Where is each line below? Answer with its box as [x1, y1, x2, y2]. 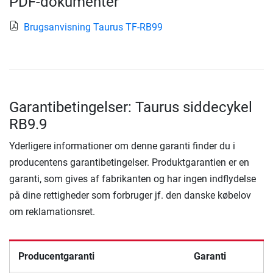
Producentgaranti [18, 250, 94, 262]
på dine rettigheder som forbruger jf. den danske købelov [9, 189, 251, 201]
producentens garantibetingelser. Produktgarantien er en [9, 156, 249, 168]
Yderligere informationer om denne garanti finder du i [9, 140, 235, 152]
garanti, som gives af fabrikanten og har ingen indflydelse [9, 172, 256, 185]
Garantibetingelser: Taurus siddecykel [9, 98, 252, 116]
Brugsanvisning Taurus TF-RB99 [24, 21, 163, 33]
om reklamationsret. [9, 205, 95, 218]
